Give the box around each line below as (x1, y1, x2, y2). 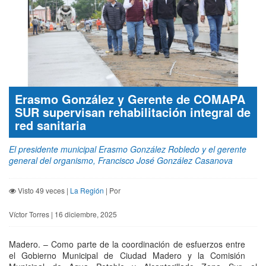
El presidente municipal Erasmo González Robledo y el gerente (9, 143, 246, 156)
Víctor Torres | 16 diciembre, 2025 (9, 209, 117, 220)
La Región (70, 185, 104, 196)
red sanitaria (15, 116, 86, 134)
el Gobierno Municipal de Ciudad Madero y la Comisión (9, 249, 245, 262)
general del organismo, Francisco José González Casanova (9, 154, 233, 167)
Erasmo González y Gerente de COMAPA (15, 90, 245, 108)
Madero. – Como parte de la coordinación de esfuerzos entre (9, 238, 245, 251)
